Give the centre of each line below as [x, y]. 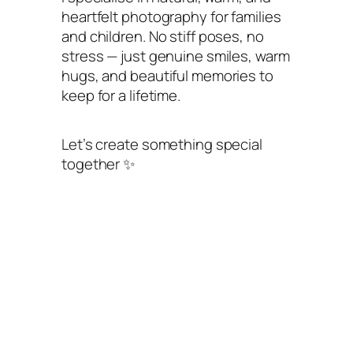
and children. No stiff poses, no [163, 36]
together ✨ [99, 163]
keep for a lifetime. [121, 95]
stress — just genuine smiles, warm [176, 56]
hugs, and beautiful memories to [167, 75]
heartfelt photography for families [171, 16]
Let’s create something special [162, 144]
